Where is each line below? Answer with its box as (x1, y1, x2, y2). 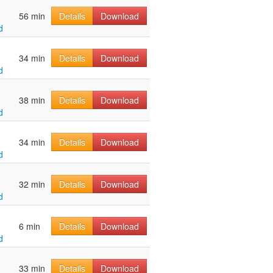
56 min (19, 10, 45, 23)
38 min (19, 94, 45, 107)
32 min (19, 178, 45, 191)
